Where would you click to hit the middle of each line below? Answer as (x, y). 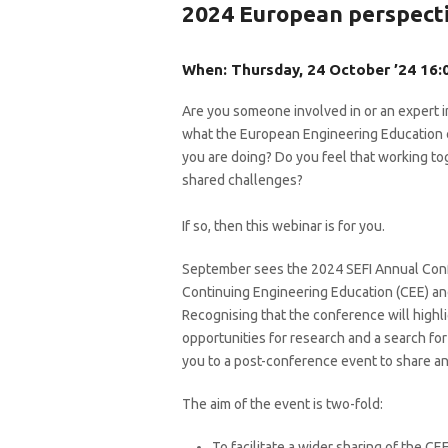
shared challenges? (242, 180)
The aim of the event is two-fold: (282, 404)
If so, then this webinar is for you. (283, 226)
